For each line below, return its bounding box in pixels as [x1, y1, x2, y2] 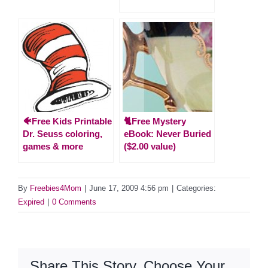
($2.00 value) [124, 141, 176, 151]
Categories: [176, 183, 216, 193]
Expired [18, 197, 44, 206]
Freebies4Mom [30, 183, 81, 193]
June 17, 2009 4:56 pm [89, 183, 169, 193]
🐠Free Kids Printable [23, 115, 112, 126]
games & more [23, 141, 83, 151]
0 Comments [52, 197, 96, 206]
